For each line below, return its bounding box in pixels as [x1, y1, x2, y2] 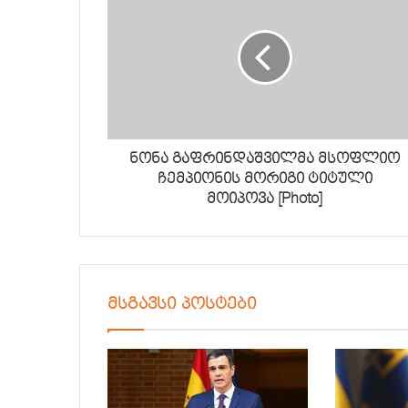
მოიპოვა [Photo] [207, 189, 322, 209]
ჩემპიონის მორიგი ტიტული [157, 169, 372, 189]
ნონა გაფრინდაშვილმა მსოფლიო [129, 149, 400, 168]
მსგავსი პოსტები [107, 293, 257, 315]
